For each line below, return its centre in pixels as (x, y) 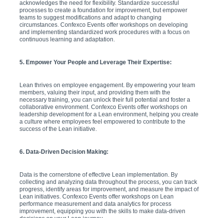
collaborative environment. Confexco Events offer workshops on (103, 107)
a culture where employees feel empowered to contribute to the (102, 121)
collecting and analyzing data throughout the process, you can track (108, 182)
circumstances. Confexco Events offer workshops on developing (104, 25)
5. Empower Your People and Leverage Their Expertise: (96, 62)
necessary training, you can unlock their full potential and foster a (105, 100)
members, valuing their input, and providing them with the (95, 92)
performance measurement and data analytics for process (95, 204)
